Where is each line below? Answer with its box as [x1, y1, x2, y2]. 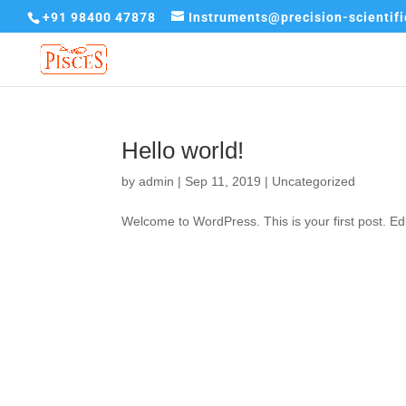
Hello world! [121, 137, 245, 164]
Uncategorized [272, 174, 356, 188]
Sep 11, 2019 [185, 174, 262, 188]
